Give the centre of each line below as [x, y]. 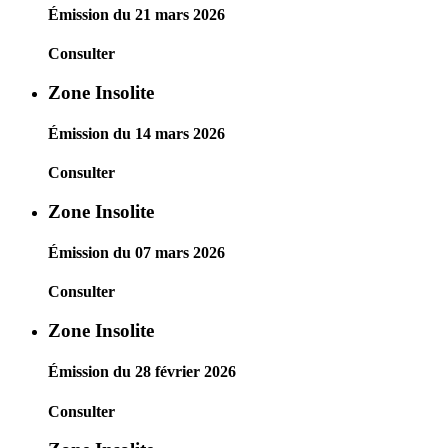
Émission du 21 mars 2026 [136, 14]
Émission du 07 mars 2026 [136, 253]
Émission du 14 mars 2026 [136, 133]
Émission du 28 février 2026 [142, 372]
